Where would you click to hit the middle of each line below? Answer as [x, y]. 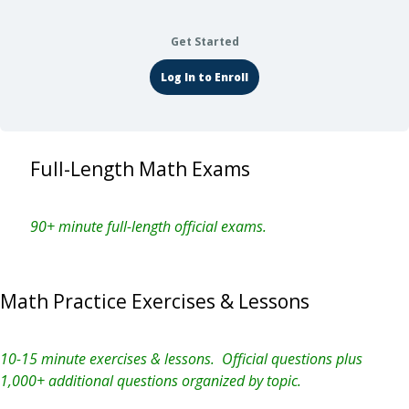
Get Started [204, 42]
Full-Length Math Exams [140, 169]
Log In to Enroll [204, 77]
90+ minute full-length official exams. [148, 226]
